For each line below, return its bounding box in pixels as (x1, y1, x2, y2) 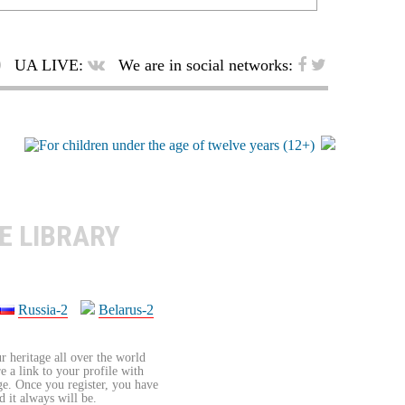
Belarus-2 (99, 302, 154, 318)
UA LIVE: (10, 56, 88, 75)
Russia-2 (18, 302, 68, 318)
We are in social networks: (114, 56, 297, 75)
